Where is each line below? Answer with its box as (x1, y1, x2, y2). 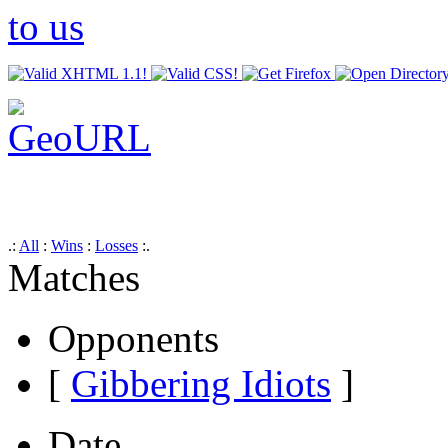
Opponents (48, 316, 219, 360)
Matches (8, 255, 140, 299)
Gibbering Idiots (71, 361, 331, 405)
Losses (95, 236, 138, 254)
